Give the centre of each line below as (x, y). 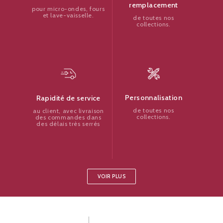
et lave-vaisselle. (68, 15)
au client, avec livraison (68, 111)
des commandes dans (68, 117)
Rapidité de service (68, 98)
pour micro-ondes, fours (68, 9)
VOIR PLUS (111, 176)
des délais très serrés (68, 123)
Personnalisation (154, 98)
